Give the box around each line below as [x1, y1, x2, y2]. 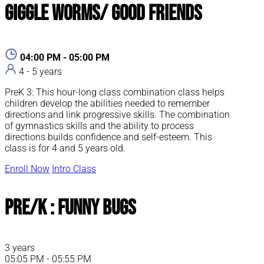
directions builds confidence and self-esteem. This [5, 131, 212, 143]
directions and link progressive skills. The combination [5, 109, 230, 121]
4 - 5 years [19, 66, 62, 78]
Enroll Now [5, 163, 49, 175]
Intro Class [52, 163, 96, 175]
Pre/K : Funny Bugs [5, 196, 136, 222]
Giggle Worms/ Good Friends [5, 1, 202, 27]
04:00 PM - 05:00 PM [20, 52, 110, 64]
